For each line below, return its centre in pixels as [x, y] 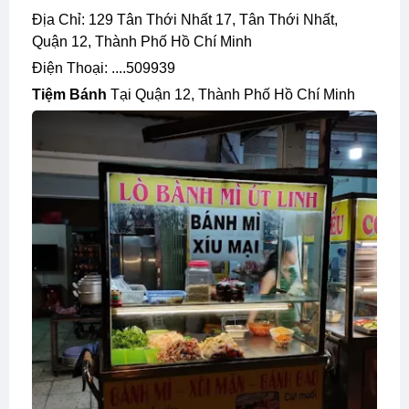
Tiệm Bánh [74, 94]
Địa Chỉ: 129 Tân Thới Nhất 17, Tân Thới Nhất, [37, 19]
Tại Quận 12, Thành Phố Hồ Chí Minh [231, 94]
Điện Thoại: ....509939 [109, 68]
